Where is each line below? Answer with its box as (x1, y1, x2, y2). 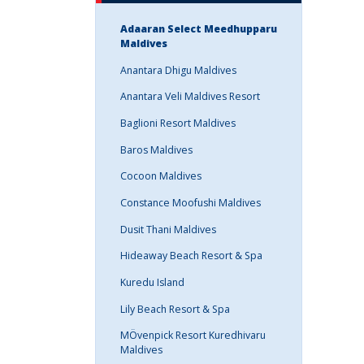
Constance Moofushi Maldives (120, 195, 261, 210)
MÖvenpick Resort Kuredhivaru (120, 328, 266, 343)
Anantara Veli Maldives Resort (120, 89, 260, 104)
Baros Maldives (120, 142, 193, 157)
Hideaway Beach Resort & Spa (120, 249, 262, 263)
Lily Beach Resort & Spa (120, 301, 230, 316)
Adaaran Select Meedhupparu (120, 21, 277, 36)
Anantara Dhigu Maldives (120, 63, 236, 77)
